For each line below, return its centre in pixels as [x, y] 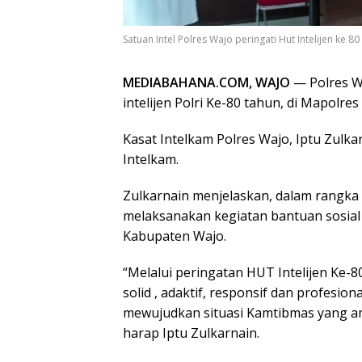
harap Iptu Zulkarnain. [191, 333]
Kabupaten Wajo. [175, 236]
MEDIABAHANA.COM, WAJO [206, 83]
